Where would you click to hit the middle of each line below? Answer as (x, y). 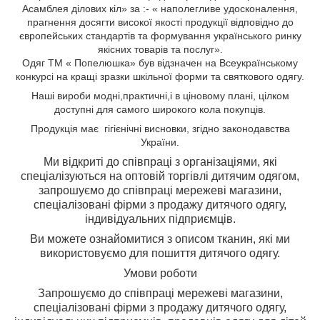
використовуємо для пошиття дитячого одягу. (160, 254)
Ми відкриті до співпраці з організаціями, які (160, 162)
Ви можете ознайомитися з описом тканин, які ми (160, 239)
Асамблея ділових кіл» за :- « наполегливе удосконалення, (160, 9)
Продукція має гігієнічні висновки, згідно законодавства (160, 129)
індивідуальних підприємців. (160, 219)
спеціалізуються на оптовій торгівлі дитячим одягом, (160, 176)
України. (160, 142)
